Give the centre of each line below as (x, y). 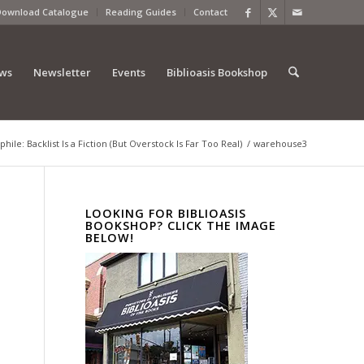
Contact (210, 12)
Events (128, 72)
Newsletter (62, 72)
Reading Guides (141, 12)
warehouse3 (280, 143)
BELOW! (110, 238)
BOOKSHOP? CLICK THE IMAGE (181, 225)
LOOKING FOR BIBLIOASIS (166, 213)
